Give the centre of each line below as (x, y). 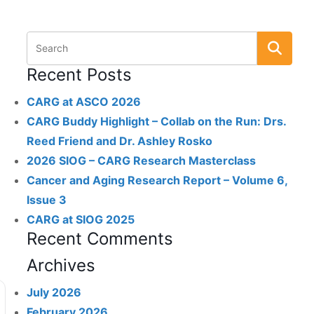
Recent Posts (80, 75)
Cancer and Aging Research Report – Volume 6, (157, 180)
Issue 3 (47, 200)
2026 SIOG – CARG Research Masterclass (142, 161)
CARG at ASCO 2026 (84, 102)
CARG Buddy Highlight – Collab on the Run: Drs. (157, 121)
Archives (61, 265)
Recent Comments (100, 239)
